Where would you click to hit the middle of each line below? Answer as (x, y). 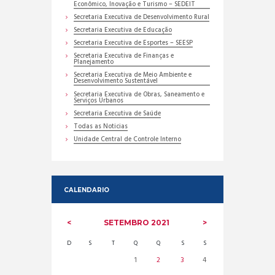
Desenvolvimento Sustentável (116, 82)
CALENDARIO (86, 189)
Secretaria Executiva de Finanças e (124, 56)
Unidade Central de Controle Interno (128, 139)
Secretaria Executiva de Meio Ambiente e (133, 76)
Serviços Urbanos (99, 101)
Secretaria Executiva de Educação (123, 31)
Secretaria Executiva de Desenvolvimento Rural (142, 18)
